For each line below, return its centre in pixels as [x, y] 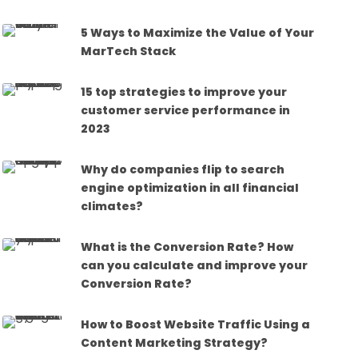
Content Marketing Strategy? [175, 342]
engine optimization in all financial [190, 187]
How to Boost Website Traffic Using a [196, 324]
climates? [112, 206]
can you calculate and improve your [195, 265]
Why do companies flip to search [183, 169]
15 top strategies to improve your [184, 91]
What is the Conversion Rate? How [187, 247]
